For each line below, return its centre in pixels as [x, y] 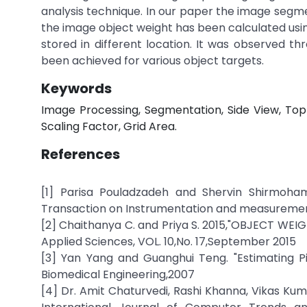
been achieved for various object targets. [152, 61]
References [81, 154]
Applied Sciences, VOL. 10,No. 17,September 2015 [169, 242]
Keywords [76, 88]
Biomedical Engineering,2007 [118, 274]
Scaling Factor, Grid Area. [109, 126]
